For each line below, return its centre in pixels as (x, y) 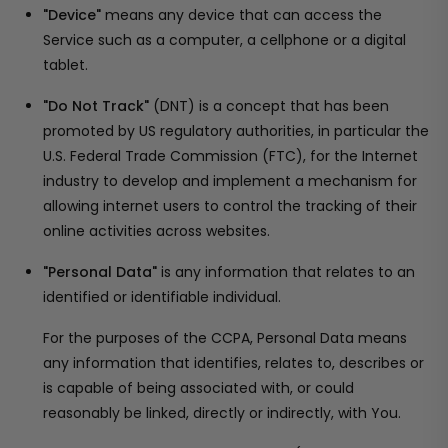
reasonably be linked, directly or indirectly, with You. (222, 413)
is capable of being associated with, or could (198, 388)
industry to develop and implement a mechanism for (230, 181)
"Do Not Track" (96, 106)
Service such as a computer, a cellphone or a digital (224, 40)
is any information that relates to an (286, 272)
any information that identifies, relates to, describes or (233, 363)
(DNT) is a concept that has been (269, 106)
